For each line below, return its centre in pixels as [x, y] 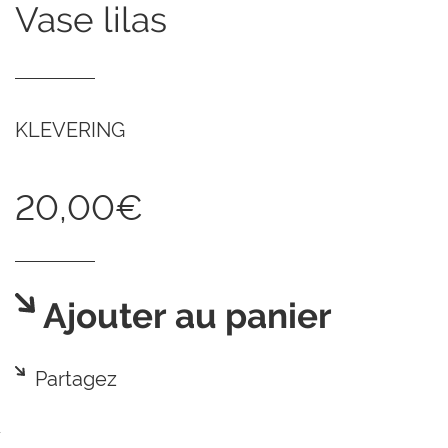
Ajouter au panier [183, 316]
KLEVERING [70, 130]
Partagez [76, 379]
